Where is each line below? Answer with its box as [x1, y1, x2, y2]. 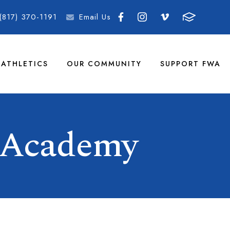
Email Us [79, 11, 111, 23]
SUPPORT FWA [160, 59, 221, 69]
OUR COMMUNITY [67, 59, 142, 69]
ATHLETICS [1, 59, 49, 69]
